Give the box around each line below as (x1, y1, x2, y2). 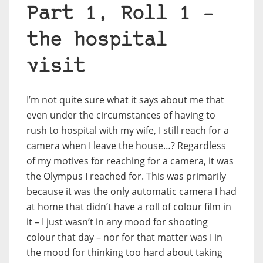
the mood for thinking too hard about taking (26, 245, 222, 259)
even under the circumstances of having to (26, 108, 215, 122)
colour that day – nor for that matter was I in (26, 230, 222, 244)
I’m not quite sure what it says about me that (26, 93, 224, 106)
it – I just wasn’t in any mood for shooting (26, 215, 208, 228)
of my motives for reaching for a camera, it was (26, 154, 234, 167)
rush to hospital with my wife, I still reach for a (26, 123, 229, 137)
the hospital (26, 31, 167, 50)
